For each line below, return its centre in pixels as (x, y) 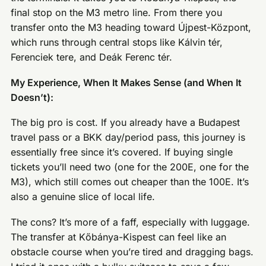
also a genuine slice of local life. (83, 197)
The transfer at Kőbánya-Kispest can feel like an (119, 237)
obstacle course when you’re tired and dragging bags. (132, 252)
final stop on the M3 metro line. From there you (117, 13)
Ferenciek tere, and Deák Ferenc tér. (92, 57)
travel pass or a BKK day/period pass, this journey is (128, 137)
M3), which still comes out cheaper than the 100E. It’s (130, 182)
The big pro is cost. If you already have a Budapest (126, 123)
